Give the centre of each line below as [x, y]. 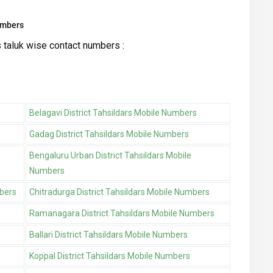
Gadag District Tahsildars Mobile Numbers [109, 134]
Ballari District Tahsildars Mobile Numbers [108, 235]
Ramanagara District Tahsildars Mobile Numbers [122, 214]
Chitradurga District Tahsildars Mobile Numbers [119, 192]
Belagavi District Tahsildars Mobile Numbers [113, 113]
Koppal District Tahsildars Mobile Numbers [110, 256]
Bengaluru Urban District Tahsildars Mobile [110, 156]
